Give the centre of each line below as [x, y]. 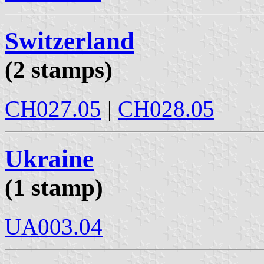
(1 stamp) [54, 188]
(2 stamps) [59, 70]
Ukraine [49, 159]
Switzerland [70, 41]
